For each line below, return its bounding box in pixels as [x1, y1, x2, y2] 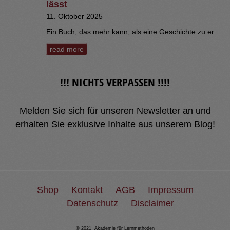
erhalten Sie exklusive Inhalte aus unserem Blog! [15, 119, 215, 129]
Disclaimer [130, 198, 174, 208]
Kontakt [71, 184, 103, 195]
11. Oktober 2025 [46, 12, 103, 21]
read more [50, 45, 84, 53]
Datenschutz [66, 198, 118, 208]
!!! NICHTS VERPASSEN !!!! [60, 74, 170, 90]
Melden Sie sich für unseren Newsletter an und [19, 105, 211, 116]
